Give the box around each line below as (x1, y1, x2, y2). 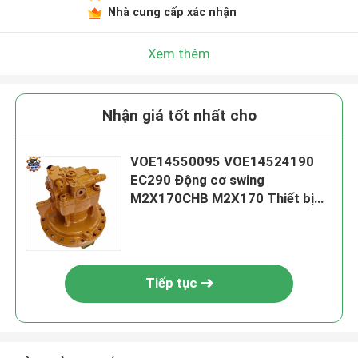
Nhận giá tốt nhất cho (101, 106, 257, 125)
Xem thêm (148, 45, 210, 62)
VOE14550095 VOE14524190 (130, 153, 315, 170)
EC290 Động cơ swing (130, 172, 265, 189)
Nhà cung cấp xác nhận (107, 5, 237, 18)
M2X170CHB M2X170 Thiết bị (130, 190, 315, 207)
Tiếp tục (145, 275, 197, 292)
